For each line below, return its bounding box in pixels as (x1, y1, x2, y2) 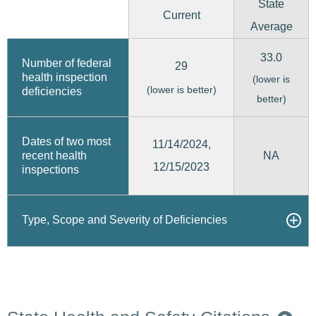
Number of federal (22, 57, 111, 69)
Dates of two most (22, 135, 111, 147)
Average (250, 20, 293, 32)
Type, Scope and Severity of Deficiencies (22, 214, 227, 226)
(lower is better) (146, 83, 217, 95)
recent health (22, 150, 87, 162)
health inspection (22, 71, 107, 83)
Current (162, 9, 200, 21)
